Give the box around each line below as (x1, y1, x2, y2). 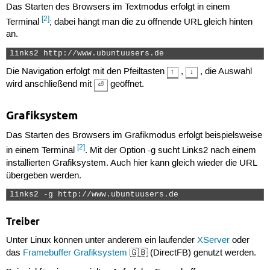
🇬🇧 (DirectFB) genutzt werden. (127, 248, 256, 259)
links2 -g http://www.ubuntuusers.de (9, 190, 183, 199)
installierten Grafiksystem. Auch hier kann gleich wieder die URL (5, 158, 257, 169)
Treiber (5, 215, 40, 227)
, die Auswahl (198, 66, 253, 78)
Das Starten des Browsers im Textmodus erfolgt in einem (5, 1, 230, 13)
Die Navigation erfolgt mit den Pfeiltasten (5, 66, 167, 78)
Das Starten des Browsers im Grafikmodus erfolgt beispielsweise (5, 130, 262, 142)
